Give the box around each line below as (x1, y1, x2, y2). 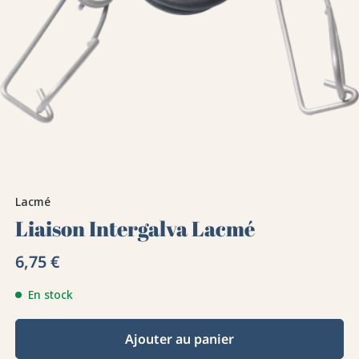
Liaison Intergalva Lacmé (15, 214, 256, 244)
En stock (28, 287, 74, 303)
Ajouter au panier (125, 330, 234, 349)
